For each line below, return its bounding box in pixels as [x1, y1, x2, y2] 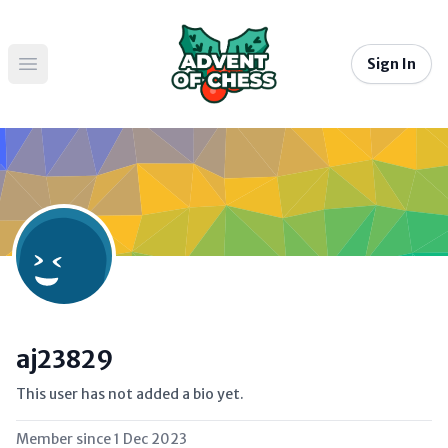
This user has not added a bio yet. [16, 385, 244, 403]
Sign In [367, 55, 416, 73]
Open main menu [26, 64, 151, 85]
